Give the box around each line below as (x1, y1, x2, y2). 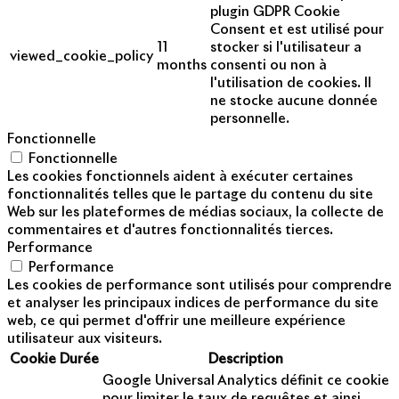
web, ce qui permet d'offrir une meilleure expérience (7, 314, 346, 329)
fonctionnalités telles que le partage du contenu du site (7, 188, 373, 202)
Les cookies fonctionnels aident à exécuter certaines (7, 170, 353, 184)
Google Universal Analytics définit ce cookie (102, 374, 389, 388)
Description (208, 353, 283, 367)
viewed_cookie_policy (10, 50, 153, 64)
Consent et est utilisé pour (210, 23, 384, 37)
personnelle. (210, 112, 289, 126)
